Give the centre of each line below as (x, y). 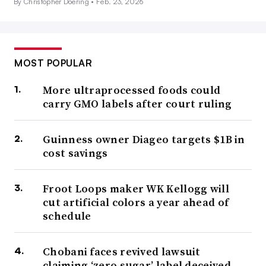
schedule (67, 216)
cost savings (75, 153)
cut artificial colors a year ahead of (136, 202)
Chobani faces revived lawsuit (122, 252)
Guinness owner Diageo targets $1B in (144, 140)
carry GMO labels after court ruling (137, 104)
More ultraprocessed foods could (132, 90)
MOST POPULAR (53, 63)
